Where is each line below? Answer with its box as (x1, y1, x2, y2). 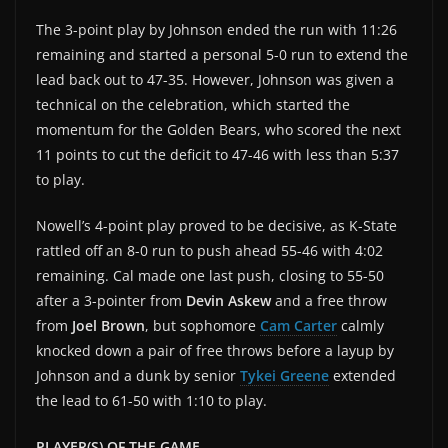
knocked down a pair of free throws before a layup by (36, 340, 394, 360)
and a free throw (271, 290, 387, 310)
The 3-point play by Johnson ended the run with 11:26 (36, 19, 397, 39)
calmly (337, 315, 384, 335)
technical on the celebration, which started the (36, 94, 350, 114)
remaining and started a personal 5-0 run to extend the (36, 44, 408, 64)
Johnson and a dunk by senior (36, 365, 240, 385)
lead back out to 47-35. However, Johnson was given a (36, 69, 394, 89)
